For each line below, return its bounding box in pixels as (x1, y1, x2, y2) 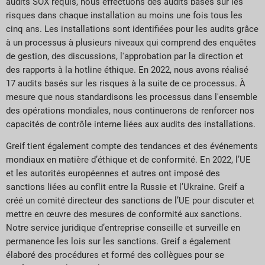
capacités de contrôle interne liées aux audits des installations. (6, 118, 256, 130)
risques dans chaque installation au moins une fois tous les (6, 9, 243, 21)
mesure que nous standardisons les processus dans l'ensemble (6, 91, 257, 102)
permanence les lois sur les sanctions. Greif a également (6, 236, 231, 247)
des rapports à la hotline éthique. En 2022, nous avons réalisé (6, 64, 248, 75)
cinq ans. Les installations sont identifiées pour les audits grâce (6, 23, 258, 34)
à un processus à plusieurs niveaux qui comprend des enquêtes (6, 37, 256, 48)
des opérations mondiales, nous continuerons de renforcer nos (6, 105, 254, 116)
